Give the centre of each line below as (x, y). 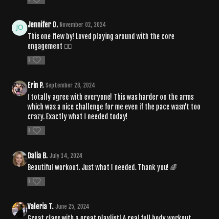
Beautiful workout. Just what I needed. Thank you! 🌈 (102, 167)
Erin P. (35, 85)
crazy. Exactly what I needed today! (77, 116)
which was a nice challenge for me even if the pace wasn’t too (114, 107)
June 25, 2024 (72, 206)
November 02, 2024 (83, 24)
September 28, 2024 (70, 85)
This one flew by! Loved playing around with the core (101, 36)
